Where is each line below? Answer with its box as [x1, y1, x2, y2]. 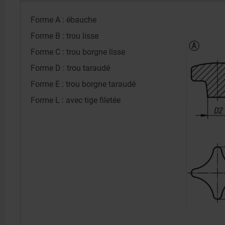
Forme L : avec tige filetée [31, 95, 121, 105]
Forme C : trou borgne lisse [31, 47, 125, 57]
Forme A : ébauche [31, 15, 96, 25]
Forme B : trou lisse [31, 31, 98, 41]
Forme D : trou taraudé [31, 63, 110, 73]
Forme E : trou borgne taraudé [31, 79, 136, 89]
